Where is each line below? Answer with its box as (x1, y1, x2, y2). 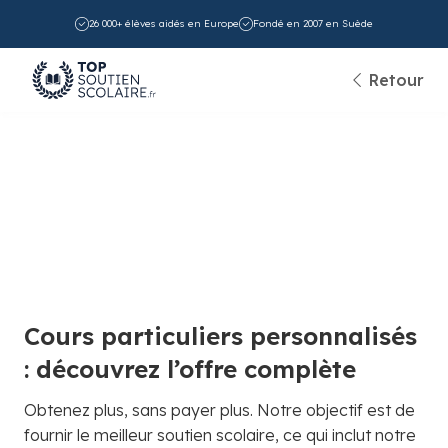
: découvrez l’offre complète (24, 354, 356, 384)
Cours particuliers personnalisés (24, 321, 417, 351)
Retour (369, 69, 424, 90)
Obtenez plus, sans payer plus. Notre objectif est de (24, 400, 415, 420)
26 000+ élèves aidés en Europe (89, 17, 239, 30)
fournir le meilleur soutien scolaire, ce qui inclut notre (24, 425, 416, 445)
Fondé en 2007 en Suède (253, 17, 373, 30)
